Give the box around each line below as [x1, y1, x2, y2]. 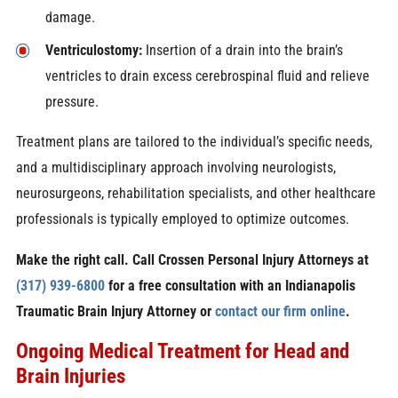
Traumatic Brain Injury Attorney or [15, 302, 211, 320]
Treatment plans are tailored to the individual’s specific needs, [15, 133, 372, 151]
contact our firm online [214, 302, 346, 320]
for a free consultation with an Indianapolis [104, 276, 355, 294]
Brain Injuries [15, 363, 125, 389]
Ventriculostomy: [44, 41, 142, 59]
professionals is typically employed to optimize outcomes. [15, 211, 349, 228]
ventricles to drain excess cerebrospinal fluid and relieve [44, 67, 370, 84]
